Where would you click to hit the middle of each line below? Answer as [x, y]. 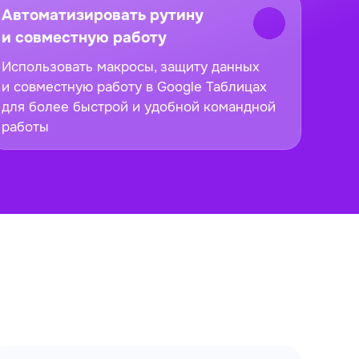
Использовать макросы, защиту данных [131, 67]
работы [25, 127]
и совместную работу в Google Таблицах [134, 87]
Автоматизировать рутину [103, 15]
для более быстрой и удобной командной [139, 107]
